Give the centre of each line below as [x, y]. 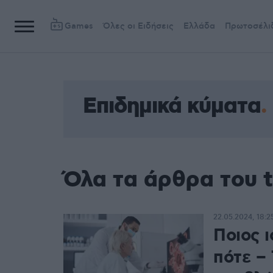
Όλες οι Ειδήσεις [138, 26]
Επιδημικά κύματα [172, 107]
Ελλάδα [199, 26]
